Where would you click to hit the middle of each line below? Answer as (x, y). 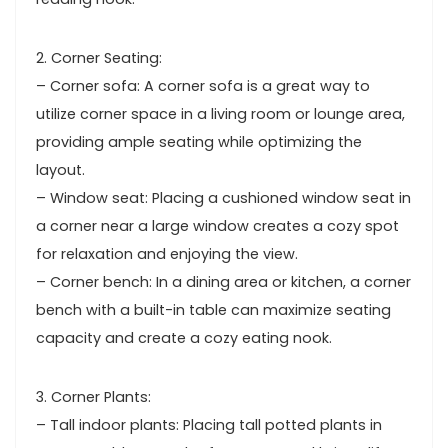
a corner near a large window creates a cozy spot (217, 226)
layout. (60, 170)
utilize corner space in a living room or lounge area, (220, 114)
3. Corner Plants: (93, 397)
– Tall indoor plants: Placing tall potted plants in (209, 425)
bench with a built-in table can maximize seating (213, 310)
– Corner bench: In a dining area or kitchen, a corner (223, 282)
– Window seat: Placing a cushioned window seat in (223, 198)
